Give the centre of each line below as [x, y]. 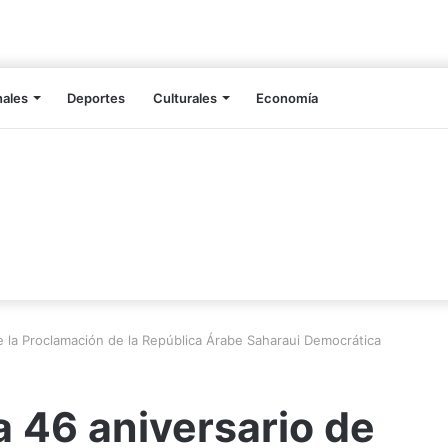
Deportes [96, 98]
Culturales [185, 98]
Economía [287, 98]
